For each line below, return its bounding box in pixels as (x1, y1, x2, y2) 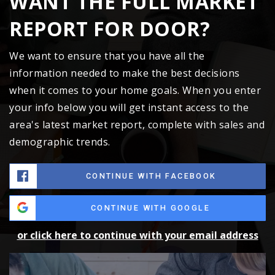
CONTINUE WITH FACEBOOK (85, 171, 217, 181)
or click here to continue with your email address (17, 228, 258, 242)
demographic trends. (9, 135, 110, 149)
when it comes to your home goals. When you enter (9, 83, 261, 98)
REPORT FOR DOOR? (9, 15, 210, 42)
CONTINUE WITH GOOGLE (91, 203, 210, 213)
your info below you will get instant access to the (9, 101, 249, 115)
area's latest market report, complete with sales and (9, 118, 265, 132)
